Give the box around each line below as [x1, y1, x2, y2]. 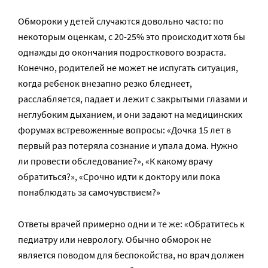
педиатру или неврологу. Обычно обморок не [18, 233, 211, 245]
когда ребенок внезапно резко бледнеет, [18, 77, 192, 89]
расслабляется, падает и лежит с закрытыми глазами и [18, 92, 248, 105]
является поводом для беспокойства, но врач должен [18, 248, 244, 261]
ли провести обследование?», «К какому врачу [18, 154, 212, 167]
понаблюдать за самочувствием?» [18, 185, 160, 198]
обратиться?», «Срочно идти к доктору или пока [18, 170, 220, 182]
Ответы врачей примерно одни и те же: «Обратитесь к [18, 217, 245, 230]
